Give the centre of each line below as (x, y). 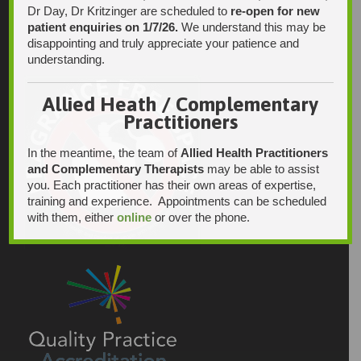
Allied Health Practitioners (255, 152)
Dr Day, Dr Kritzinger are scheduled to (129, 10)
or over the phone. (203, 217)
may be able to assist (262, 168)
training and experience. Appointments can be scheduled (177, 201)
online (135, 217)
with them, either (73, 217)
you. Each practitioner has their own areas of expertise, (172, 185)
